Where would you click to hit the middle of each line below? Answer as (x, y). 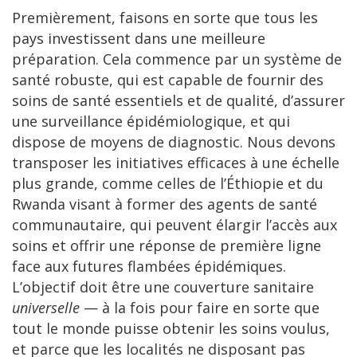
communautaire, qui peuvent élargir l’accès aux (175, 225)
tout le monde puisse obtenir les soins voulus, (171, 329)
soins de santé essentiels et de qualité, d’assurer (178, 101)
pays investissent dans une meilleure (139, 39)
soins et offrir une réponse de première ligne (167, 246)
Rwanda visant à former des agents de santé (165, 204)
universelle (46, 308)
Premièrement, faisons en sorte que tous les (165, 18)
